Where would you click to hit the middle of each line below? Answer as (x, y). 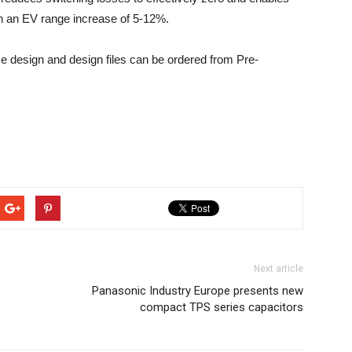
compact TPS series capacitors (222, 307)
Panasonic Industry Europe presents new (198, 291)
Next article (279, 269)
